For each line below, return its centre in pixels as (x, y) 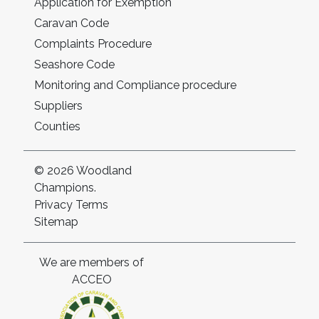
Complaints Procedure (93, 44)
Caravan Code (72, 23)
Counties (57, 126)
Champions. (65, 188)
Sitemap (56, 222)
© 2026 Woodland (83, 171)
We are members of (91, 262)
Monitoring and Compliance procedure (135, 85)
